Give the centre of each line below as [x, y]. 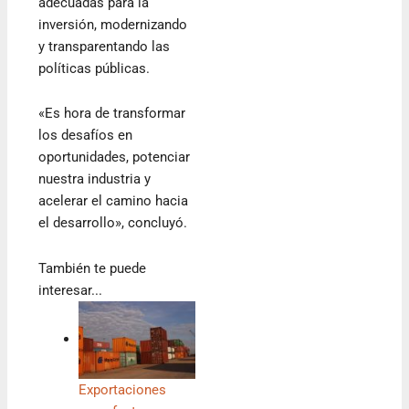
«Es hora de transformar [112, 114]
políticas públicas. [94, 68]
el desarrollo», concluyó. [113, 223]
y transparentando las [105, 46]
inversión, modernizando [113, 24]
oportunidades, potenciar [115, 157]
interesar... [71, 290]
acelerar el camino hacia [114, 201]
